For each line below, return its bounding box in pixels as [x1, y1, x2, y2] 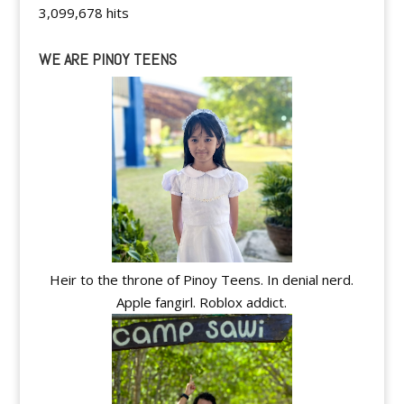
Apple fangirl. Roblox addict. [116, 293, 288, 312]
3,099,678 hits [38, 4, 129, 22]
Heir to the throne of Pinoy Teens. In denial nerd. [50, 271, 354, 289]
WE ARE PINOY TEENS [38, 49, 177, 69]
